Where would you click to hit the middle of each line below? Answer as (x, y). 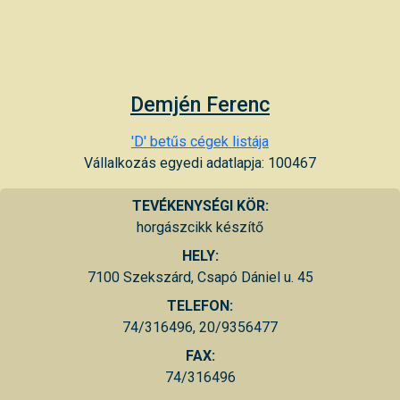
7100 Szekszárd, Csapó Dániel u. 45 (200, 277)
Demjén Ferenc (200, 104)
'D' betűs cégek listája (200, 141)
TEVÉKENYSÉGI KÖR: (200, 205)
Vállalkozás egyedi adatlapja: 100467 (200, 162)
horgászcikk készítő (200, 227)
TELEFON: (200, 305)
